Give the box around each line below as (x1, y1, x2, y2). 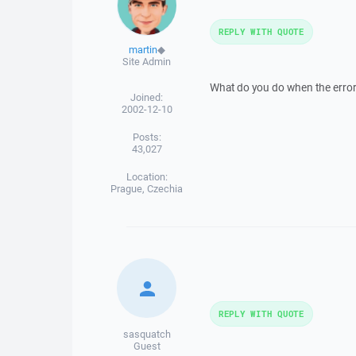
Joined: (130, 91, 164, 104)
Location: (126, 170, 168, 184)
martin (128, 43, 157, 56)
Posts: (132, 130, 161, 144)
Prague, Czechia (110, 182, 184, 195)
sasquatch (122, 327, 171, 341)
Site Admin (122, 55, 172, 68)
